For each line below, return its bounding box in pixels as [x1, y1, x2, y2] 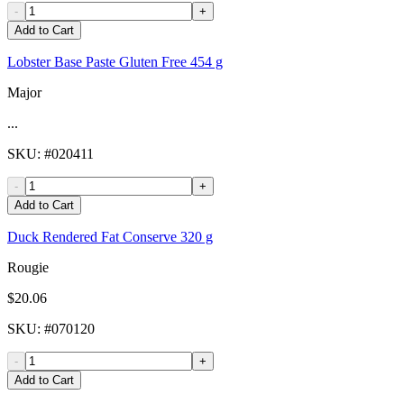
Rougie [7, 260, 49, 276]
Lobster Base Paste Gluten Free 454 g [7, 54, 223, 70]
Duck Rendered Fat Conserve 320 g [7, 229, 213, 245]
